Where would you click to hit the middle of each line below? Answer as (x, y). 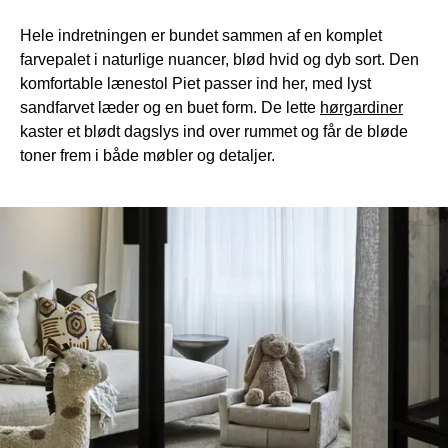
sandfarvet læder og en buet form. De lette (170, 106)
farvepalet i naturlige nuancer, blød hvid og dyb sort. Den (219, 58)
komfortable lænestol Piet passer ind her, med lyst (195, 82)
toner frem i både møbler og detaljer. (147, 154)
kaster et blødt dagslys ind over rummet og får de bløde (214, 130)
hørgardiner (361, 106)
